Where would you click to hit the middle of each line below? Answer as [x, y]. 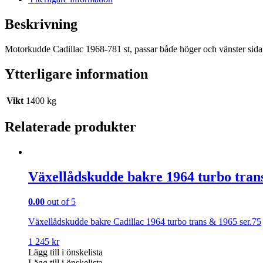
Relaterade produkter [70, 127]
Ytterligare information [76, 74]
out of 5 [60, 202]
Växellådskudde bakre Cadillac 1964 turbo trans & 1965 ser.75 [145, 222]
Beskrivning [41, 24]
